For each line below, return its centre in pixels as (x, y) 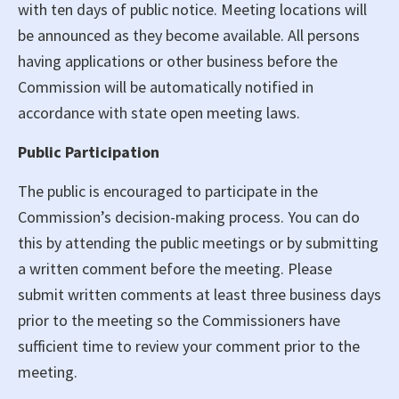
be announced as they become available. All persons (189, 35)
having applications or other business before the (178, 61)
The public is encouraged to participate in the (168, 191)
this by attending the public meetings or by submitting (198, 243)
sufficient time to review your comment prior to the (189, 346)
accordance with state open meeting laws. (159, 113)
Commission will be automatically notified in (166, 87)
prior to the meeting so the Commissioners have (179, 320)
